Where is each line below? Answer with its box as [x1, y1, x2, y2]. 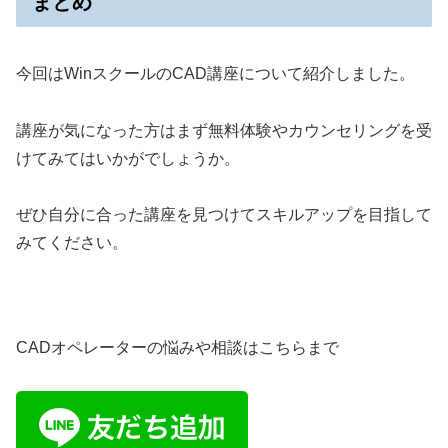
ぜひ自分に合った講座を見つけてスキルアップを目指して [16, 206, 432, 224]
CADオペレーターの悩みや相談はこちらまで [16, 339, 339, 357]
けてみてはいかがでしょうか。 [16, 149, 240, 167]
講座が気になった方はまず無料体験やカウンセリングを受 [16, 121, 432, 139]
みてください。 [16, 234, 128, 252]
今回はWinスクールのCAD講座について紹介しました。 [16, 64, 415, 82]
